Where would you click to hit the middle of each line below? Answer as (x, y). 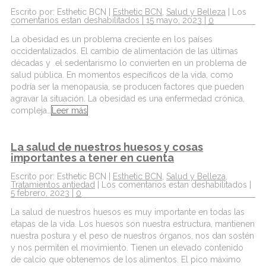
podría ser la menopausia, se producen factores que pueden (127, 87)
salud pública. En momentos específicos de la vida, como (122, 75)
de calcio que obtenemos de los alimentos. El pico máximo (126, 259)
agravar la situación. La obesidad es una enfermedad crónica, (128, 99)
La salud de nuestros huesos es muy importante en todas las (128, 212)
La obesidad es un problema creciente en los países (112, 39)
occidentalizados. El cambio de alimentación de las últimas (124, 51)
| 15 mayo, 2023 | (174, 20)
